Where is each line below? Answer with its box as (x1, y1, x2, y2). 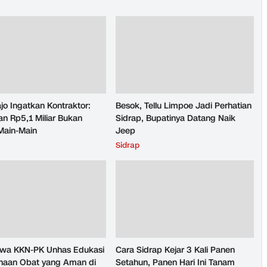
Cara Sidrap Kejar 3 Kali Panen (116, 244, 235, 256)
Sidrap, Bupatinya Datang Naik (116, 113, 235, 125)
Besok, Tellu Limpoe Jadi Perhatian (116, 100, 252, 112)
